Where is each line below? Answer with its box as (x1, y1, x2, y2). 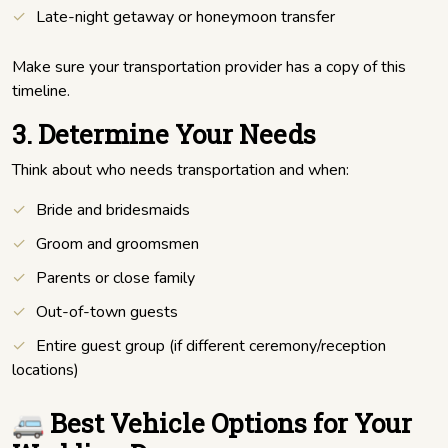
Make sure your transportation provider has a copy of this (12, 56, 406, 79)
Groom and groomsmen (36, 233, 199, 256)
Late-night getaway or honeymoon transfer (36, 6, 335, 29)
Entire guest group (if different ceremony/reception (36, 335, 386, 358)
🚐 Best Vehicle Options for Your (12, 406, 412, 441)
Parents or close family (36, 267, 195, 290)
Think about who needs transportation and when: (12, 159, 349, 182)
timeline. (12, 80, 70, 103)
